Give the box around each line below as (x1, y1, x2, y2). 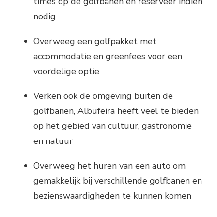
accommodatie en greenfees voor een (33, 50, 182, 62)
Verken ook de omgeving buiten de (33, 90, 173, 102)
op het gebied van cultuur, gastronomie (33, 120, 192, 132)
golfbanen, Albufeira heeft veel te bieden (33, 105, 199, 117)
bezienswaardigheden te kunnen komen (33, 189, 191, 201)
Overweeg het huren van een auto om (33, 159, 186, 171)
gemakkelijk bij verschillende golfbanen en (33, 174, 202, 186)
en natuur (33, 135, 73, 147)
